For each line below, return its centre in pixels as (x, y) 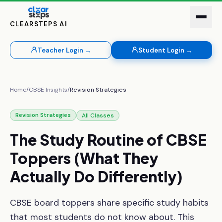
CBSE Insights (48, 90)
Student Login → (165, 50)
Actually (40, 176)
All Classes (98, 115)
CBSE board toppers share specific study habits (109, 203)
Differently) (140, 176)
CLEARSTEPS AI (39, 24)
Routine (115, 140)
